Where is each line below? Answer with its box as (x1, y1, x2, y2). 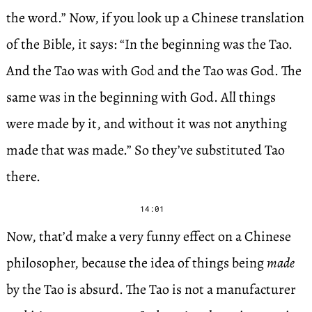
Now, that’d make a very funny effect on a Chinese (6, 227, 291, 246)
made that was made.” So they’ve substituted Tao (6, 141, 285, 159)
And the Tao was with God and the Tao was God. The (6, 61, 302, 80)
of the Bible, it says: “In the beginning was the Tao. (6, 35, 292, 54)
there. (6, 167, 40, 186)
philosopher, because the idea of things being (6, 253, 267, 272)
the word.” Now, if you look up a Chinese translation (6, 8, 304, 27)
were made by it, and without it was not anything (6, 114, 287, 133)
